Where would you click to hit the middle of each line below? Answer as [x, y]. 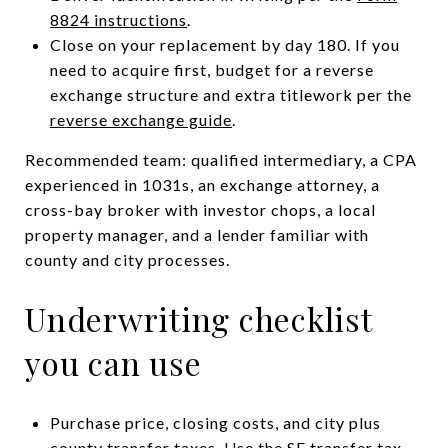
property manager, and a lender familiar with [197, 234]
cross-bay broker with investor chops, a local [200, 209]
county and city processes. [127, 259]
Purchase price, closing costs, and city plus [215, 422]
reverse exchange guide [140, 119]
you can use [113, 362]
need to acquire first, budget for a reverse [211, 69]
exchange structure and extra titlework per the [230, 94]
